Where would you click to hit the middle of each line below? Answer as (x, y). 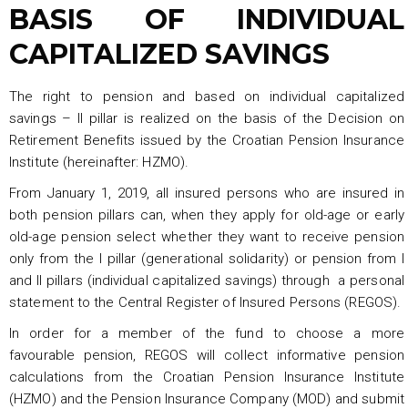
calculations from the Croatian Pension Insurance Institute (207, 377)
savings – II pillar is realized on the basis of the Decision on (207, 118)
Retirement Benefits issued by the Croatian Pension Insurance (207, 140)
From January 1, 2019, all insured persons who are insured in (207, 193)
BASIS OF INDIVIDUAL (207, 19)
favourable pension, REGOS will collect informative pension (207, 355)
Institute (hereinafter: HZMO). (99, 162)
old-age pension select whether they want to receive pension (207, 236)
